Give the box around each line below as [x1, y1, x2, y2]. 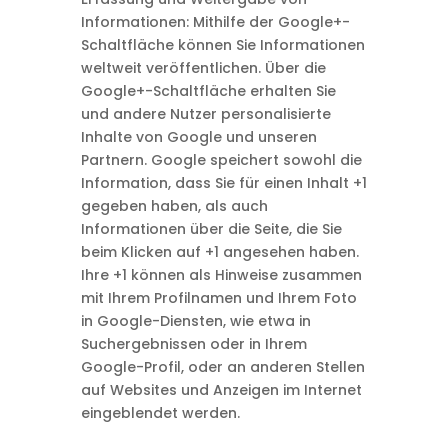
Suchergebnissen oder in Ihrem [80, 334, 307, 354]
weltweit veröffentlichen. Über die [80, 58, 326, 78]
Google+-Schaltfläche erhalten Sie [80, 81, 336, 101]
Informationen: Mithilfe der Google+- [80, 12, 350, 32]
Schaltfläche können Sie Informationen [80, 35, 365, 55]
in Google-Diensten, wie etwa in [80, 311, 311, 331]
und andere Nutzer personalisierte [80, 104, 331, 124]
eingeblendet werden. [80, 403, 240, 423]
